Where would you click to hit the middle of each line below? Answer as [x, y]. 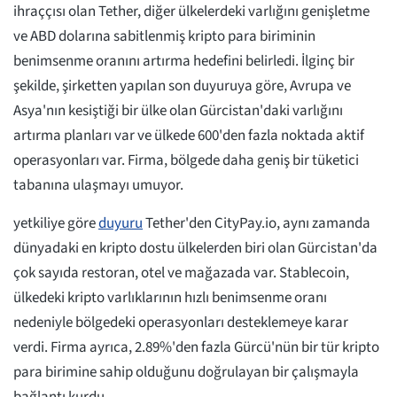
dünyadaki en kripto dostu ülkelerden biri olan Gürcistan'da [195, 249]
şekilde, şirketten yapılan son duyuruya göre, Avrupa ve [182, 86]
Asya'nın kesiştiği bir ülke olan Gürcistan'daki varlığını [178, 111]
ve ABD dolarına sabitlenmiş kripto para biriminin [164, 37]
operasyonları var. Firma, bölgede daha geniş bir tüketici [186, 161]
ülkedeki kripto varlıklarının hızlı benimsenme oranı [170, 298]
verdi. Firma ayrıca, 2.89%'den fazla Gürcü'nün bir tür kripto [196, 348]
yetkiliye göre [56, 224]
